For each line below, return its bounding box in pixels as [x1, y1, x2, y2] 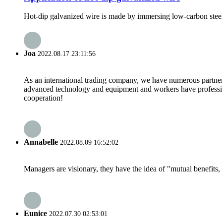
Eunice [24, 209, 47, 218]
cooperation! [24, 93, 63, 102]
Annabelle [24, 138, 58, 147]
